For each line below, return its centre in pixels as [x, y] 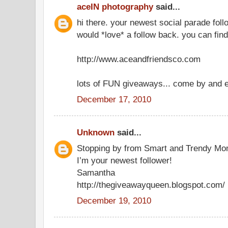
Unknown [96, 132]
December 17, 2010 [114, 99]
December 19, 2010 [114, 200]
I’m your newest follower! [124, 160]
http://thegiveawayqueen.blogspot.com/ [151, 184]
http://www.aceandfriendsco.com [139, 59]
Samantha [96, 172]
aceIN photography [115, 7]
